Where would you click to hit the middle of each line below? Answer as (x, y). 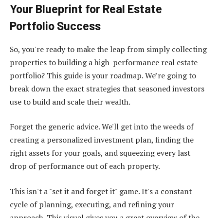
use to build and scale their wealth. (70, 101)
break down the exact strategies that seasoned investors (107, 88)
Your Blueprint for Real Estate (86, 9)
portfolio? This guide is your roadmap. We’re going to (103, 75)
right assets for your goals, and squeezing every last (100, 153)
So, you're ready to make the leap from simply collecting (108, 49)
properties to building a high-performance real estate (104, 62)
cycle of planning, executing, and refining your (92, 205)
